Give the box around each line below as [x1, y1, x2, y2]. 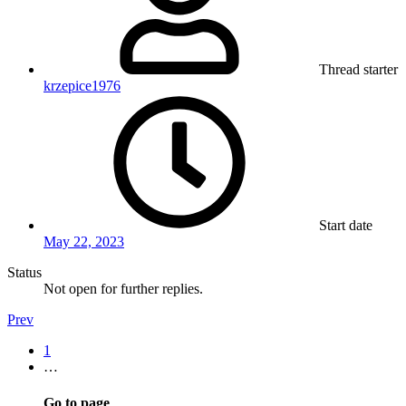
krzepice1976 [43, 78, 121, 94]
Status [7, 265, 42, 281]
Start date [319, 217, 372, 234]
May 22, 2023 [43, 234, 124, 250]
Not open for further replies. [43, 281, 203, 297]
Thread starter [319, 62, 398, 78]
